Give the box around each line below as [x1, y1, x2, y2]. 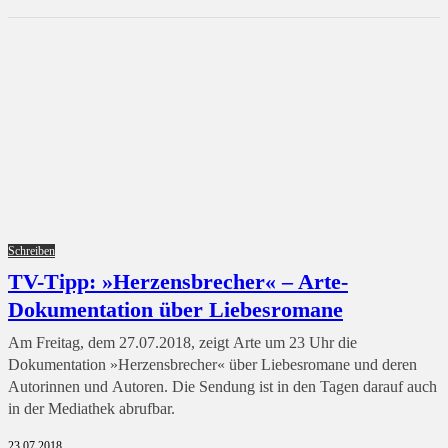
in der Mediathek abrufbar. [8, 400, 175, 417]
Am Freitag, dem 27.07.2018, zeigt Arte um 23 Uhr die [8, 334, 357, 351]
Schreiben [8, 244, 55, 258]
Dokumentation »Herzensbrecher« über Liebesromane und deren [8, 356, 417, 373]
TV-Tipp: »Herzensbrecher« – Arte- [8, 269, 348, 294]
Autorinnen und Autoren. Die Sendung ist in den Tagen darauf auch [8, 378, 437, 395]
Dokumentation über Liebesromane [8, 297, 343, 322]
